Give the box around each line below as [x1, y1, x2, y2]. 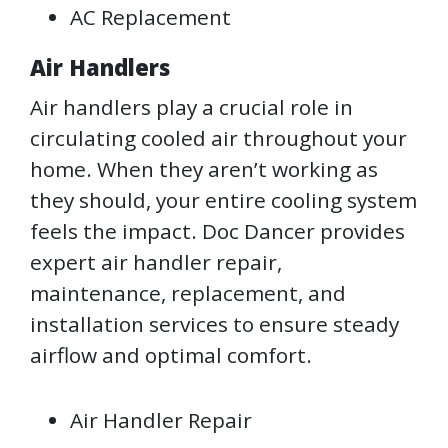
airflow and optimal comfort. [30, 341, 317, 370]
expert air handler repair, [30, 248, 282, 277]
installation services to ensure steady [30, 310, 399, 339]
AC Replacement [70, 3, 231, 32]
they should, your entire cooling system [30, 186, 417, 215]
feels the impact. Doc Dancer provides [30, 217, 405, 246]
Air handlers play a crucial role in [30, 93, 353, 122]
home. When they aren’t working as [30, 155, 378, 184]
